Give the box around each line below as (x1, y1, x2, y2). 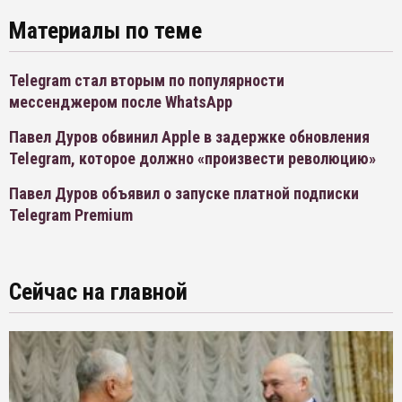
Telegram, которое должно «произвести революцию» (9, 149, 376, 169)
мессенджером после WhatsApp (9, 92, 232, 112)
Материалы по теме (9, 17, 202, 45)
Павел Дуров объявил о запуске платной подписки (9, 184, 359, 204)
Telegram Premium (9, 205, 133, 225)
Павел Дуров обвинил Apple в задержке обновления (9, 127, 370, 147)
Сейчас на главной (9, 278, 188, 306)
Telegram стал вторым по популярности (9, 71, 284, 91)
